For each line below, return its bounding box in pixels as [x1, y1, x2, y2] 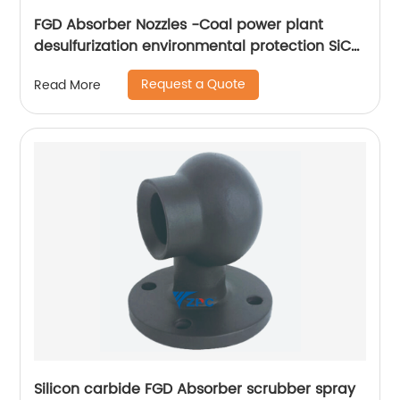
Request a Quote [141, 74, 246, 95]
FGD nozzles [34, 56, 117, 79]
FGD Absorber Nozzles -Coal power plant [34, 13, 324, 37]
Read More [34, 74, 102, 96]
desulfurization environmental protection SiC [34, 35, 352, 58]
